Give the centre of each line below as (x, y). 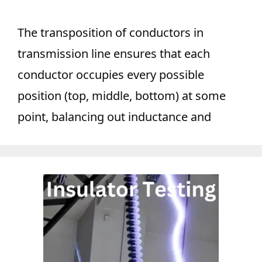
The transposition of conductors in (111, 32)
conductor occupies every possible (111, 75)
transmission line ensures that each (114, 54)
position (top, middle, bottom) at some (122, 96)
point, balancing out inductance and (114, 117)
